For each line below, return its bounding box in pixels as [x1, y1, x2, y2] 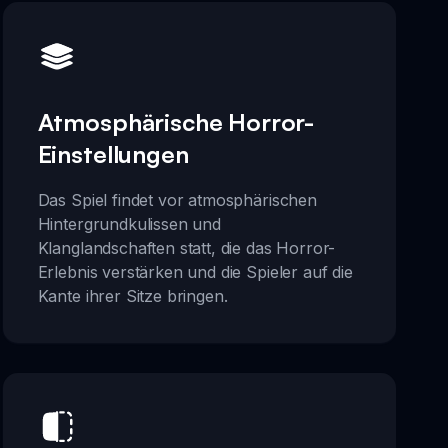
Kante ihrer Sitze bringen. [37, 285, 228, 306]
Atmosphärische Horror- [37, 106, 315, 137]
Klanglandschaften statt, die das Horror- [37, 237, 336, 258]
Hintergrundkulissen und [37, 213, 221, 234]
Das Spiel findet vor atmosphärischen [37, 189, 317, 210]
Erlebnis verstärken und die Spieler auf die [37, 261, 353, 282]
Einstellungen [37, 138, 189, 169]
